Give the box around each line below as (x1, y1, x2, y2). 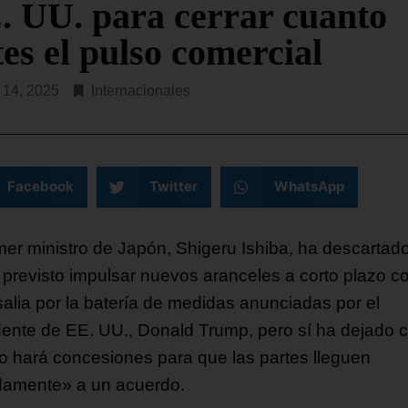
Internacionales (91, 82, 190, 98)
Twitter (149, 178, 198, 196)
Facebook (6, 178, 74, 196)
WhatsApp (273, 178, 344, 196)
